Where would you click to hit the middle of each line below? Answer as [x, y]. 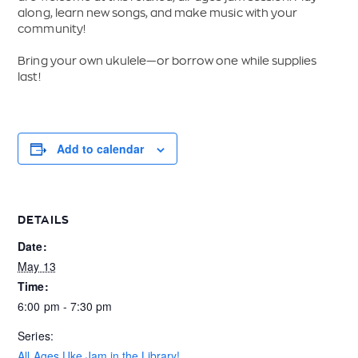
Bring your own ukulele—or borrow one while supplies [167, 61]
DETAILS [44, 220]
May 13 [37, 266]
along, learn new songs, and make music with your [157, 13]
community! [52, 29]
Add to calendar [101, 149]
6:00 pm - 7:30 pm [65, 306]
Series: [36, 336]
